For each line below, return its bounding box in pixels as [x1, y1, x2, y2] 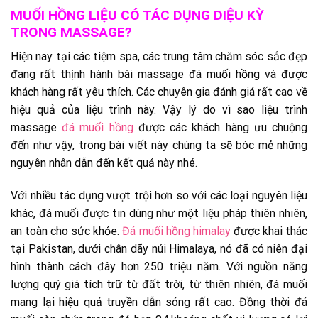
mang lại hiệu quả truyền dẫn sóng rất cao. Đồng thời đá [11, 295, 307, 309]
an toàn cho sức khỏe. [11, 224, 123, 238]
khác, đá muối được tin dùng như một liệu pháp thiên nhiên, [11, 206, 307, 220]
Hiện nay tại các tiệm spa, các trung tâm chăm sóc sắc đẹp [11, 50, 307, 64]
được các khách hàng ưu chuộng [133, 121, 308, 135]
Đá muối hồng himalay [122, 224, 231, 238]
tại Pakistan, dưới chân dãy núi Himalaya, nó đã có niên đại [11, 241, 307, 256]
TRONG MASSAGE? [11, 23, 132, 40]
